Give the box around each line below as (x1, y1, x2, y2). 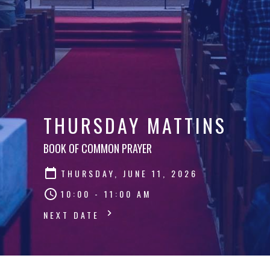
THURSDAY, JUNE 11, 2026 (61, 167, 198, 180)
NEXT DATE (43, 208, 104, 221)
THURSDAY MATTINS (43, 110, 227, 139)
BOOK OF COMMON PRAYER (43, 140, 152, 156)
